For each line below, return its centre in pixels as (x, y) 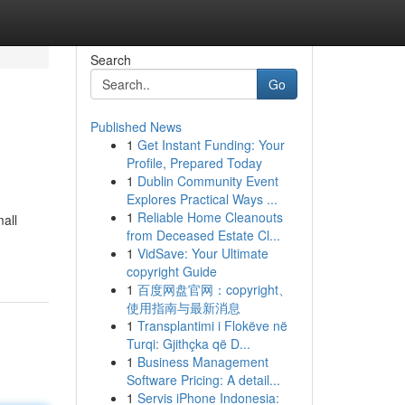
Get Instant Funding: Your (211, 145)
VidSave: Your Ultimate (202, 253)
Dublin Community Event (207, 181)
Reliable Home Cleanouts (210, 217)
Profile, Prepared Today (194, 163)
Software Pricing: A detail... (203, 380)
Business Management (202, 362)
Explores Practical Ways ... (202, 199)
